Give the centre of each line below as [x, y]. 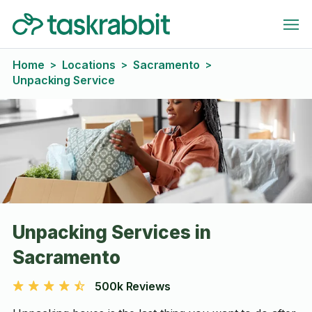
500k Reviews [132, 286]
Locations [88, 65]
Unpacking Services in [111, 232]
